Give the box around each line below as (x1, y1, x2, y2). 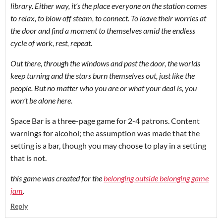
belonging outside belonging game (104, 173, 209, 183)
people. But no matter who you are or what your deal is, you (10, 83, 197, 93)
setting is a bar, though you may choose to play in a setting (10, 140, 206, 150)
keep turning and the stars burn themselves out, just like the (10, 70, 195, 80)
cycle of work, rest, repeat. (10, 38, 92, 48)
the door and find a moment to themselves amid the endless (10, 25, 195, 35)
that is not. (10, 153, 47, 163)
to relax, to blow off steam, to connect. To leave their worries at (10, 13, 206, 23)
